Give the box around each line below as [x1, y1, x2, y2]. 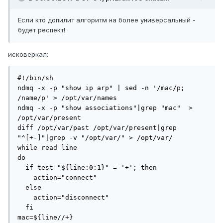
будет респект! [18, 26, 65, 34]
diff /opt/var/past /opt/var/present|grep [17, 124, 177, 132]
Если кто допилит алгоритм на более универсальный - [18, 16, 196, 24]
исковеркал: [8, 50, 48, 59]
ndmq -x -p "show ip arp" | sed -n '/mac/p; [17, 84, 185, 92]
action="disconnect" [17, 194, 109, 202]
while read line [17, 144, 77, 152]
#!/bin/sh [17, 74, 53, 82]
